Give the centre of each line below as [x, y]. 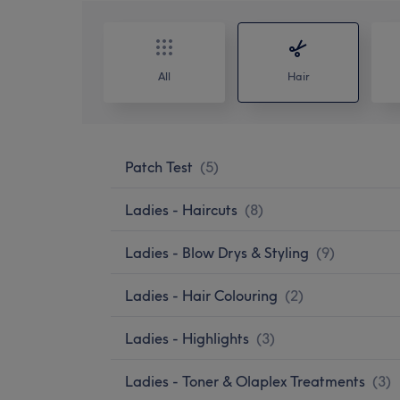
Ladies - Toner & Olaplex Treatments [245, 381]
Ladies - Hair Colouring [201, 295]
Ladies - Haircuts [181, 209]
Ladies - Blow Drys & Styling [217, 252]
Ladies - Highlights [187, 338]
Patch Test [159, 167]
